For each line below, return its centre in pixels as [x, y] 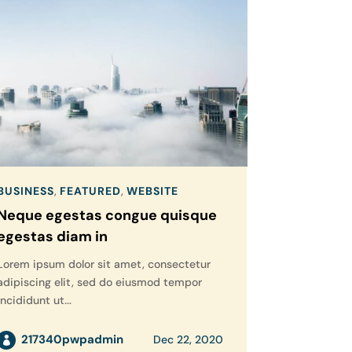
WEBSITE [152, 191]
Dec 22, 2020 [188, 340]
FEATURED [90, 191]
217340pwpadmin [72, 340]
